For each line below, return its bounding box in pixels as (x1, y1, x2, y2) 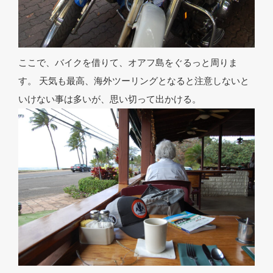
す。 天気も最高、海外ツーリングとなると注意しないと (18, 76, 249, 86)
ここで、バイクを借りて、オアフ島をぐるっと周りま (18, 57, 238, 68)
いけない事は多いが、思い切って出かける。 (18, 94, 201, 104)
